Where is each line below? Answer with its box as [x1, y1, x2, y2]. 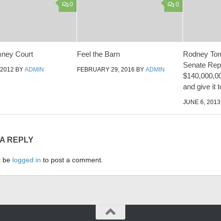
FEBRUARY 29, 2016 [77, 66, 135, 73]
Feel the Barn [77, 49, 120, 58]
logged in [12, 156, 41, 164]
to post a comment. [41, 156, 103, 164]
